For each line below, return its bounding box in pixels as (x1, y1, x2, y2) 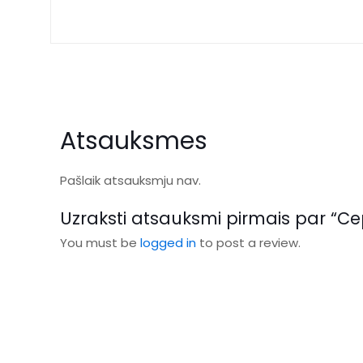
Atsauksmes (60, 124, 207, 158)
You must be (60, 234, 140, 251)
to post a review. (196, 234, 301, 251)
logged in (140, 234, 196, 251)
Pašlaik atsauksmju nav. (60, 172, 201, 189)
